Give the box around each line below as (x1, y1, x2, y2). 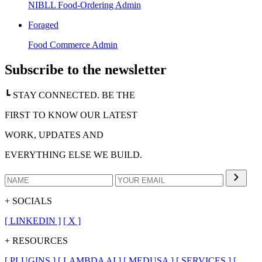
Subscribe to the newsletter (5, 61, 167, 77)
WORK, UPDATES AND (5, 129, 104, 140)
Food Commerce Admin (28, 39, 118, 50)
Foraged (28, 19, 58, 30)
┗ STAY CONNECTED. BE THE (5, 89, 135, 100)
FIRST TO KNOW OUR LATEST (5, 109, 137, 120)
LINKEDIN (10, 215, 56, 226)
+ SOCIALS (5, 195, 52, 206)
